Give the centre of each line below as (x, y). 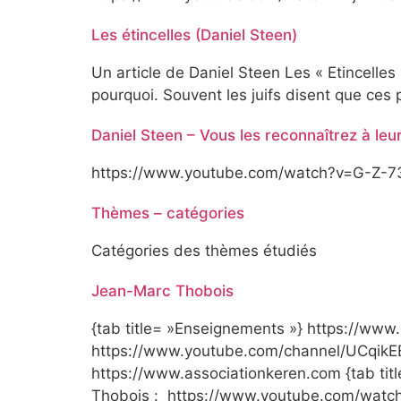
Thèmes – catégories (168, 213)
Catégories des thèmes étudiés (204, 251)
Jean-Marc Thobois (162, 291)
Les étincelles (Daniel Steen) (194, 35)
